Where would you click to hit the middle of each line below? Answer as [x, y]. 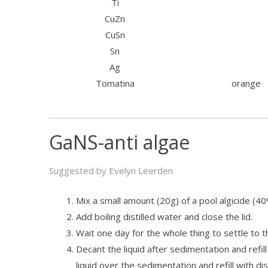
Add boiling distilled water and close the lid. [164, 216]
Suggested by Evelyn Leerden [111, 170]
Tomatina [115, 83]
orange [246, 83]
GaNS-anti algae [119, 142]
